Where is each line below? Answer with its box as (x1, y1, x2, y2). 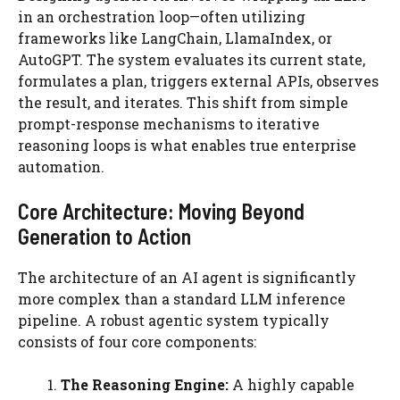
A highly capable (229, 375, 354, 394)
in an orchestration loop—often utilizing (18, 7, 305, 26)
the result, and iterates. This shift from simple (18, 93, 348, 112)
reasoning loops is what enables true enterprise (18, 136, 356, 154)
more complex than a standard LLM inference (18, 289, 346, 308)
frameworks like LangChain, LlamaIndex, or (18, 29, 332, 47)
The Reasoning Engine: (61, 375, 229, 394)
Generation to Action (18, 223, 191, 249)
